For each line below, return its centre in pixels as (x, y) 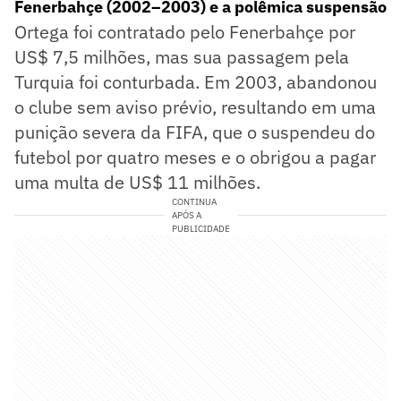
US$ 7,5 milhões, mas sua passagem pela (182, 56)
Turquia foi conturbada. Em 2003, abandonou (196, 81)
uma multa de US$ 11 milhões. (137, 182)
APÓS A (186, 215)
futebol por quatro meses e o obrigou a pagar (195, 157)
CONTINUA (194, 201)
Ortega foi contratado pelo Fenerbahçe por (185, 31)
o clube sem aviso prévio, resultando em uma (195, 107)
